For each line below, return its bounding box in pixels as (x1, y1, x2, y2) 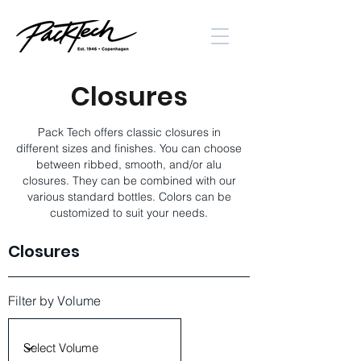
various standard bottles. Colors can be (27, 189, 231, 204)
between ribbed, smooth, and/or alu (36, 157, 222, 172)
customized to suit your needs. (50, 205, 208, 220)
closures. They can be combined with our (22, 173, 236, 188)
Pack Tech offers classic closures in (37, 125, 221, 139)
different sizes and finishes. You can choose (16, 141, 242, 156)
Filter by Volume (8, 293, 101, 309)
